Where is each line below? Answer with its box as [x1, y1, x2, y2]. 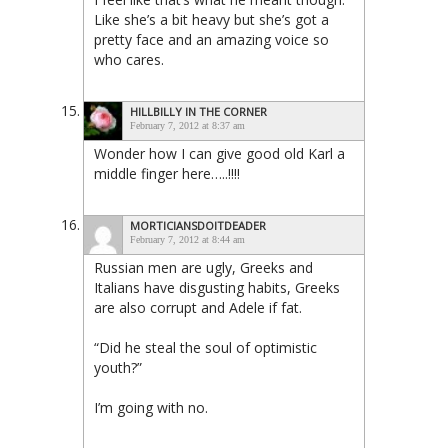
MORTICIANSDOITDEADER [130, 217, 266, 233]
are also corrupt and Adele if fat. [94, 297, 302, 317]
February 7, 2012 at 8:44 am [130, 233, 245, 245]
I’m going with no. [94, 397, 208, 417]
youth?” [94, 357, 142, 377]
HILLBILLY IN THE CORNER [130, 103, 267, 119]
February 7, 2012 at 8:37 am [130, 119, 245, 131]
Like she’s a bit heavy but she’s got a [94, 9, 329, 29]
